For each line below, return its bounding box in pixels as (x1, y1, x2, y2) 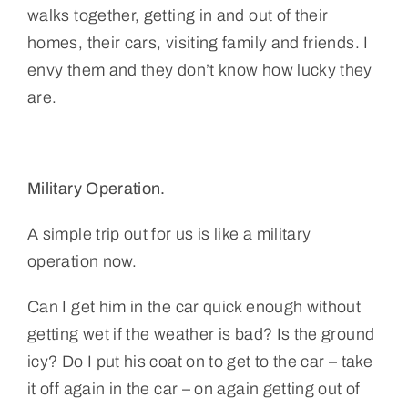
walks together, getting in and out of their (26, 5, 329, 25)
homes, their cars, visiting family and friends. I (26, 33, 369, 52)
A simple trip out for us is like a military (26, 224, 311, 243)
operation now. (26, 251, 138, 270)
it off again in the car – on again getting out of (26, 379, 361, 398)
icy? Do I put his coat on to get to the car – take (26, 352, 372, 371)
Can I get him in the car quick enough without (26, 297, 362, 316)
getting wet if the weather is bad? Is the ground (26, 324, 375, 343)
